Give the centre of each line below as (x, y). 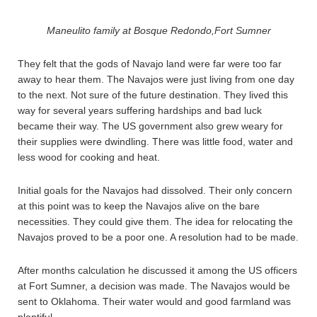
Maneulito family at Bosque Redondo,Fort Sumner (158, 30)
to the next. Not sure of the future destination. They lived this (153, 94)
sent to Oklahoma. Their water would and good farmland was (154, 301)
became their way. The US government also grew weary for (150, 126)
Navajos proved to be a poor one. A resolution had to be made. (158, 237)
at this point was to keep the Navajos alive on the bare (139, 206)
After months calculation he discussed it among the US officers (157, 270)
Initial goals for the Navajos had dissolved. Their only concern (155, 190)
